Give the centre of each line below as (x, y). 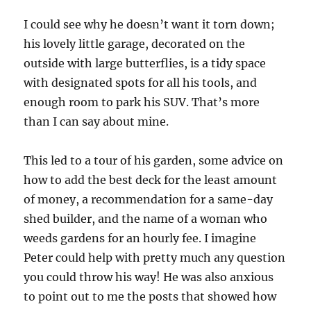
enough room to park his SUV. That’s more (142, 102)
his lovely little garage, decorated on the (135, 44)
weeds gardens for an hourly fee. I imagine (140, 238)
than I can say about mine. (96, 122)
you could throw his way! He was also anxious (149, 277)
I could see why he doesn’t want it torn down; (150, 25)
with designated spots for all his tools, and (141, 83)
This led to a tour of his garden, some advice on (154, 161)
